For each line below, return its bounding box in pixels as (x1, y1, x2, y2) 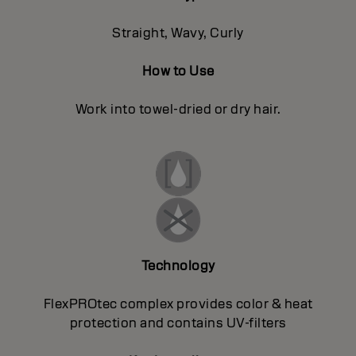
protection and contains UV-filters (69, 314, 287, 331)
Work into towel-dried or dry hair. (75, 100, 281, 118)
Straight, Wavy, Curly (112, 24, 244, 41)
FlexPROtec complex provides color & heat (43, 295, 313, 312)
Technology (141, 257, 215, 274)
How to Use (141, 62, 215, 79)
